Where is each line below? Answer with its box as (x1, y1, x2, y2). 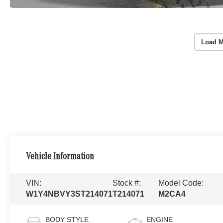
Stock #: (112, 178, 141, 187)
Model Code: (158, 178, 204, 187)
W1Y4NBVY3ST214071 (26, 189, 113, 198)
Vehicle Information (26, 152, 95, 162)
